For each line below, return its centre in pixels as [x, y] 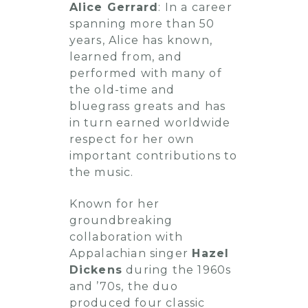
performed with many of [145, 73]
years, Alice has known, [141, 40]
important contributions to [153, 156]
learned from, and [125, 57]
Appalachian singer [131, 253]
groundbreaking [121, 220]
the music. [101, 172]
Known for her [114, 204]
